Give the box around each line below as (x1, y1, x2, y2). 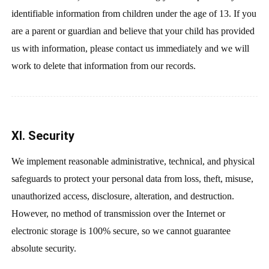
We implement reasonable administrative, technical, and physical (11, 156, 255, 167)
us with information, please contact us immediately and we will (11, 43, 249, 53)
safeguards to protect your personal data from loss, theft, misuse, (11, 174, 253, 184)
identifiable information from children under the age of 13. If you (11, 8, 256, 19)
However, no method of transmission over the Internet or (11, 208, 225, 219)
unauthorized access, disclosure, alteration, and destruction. (11, 191, 234, 202)
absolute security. (11, 243, 76, 254)
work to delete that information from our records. (11, 60, 196, 71)
